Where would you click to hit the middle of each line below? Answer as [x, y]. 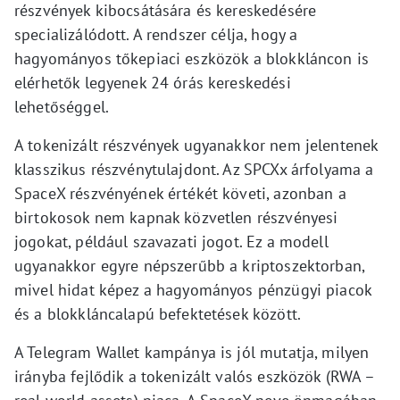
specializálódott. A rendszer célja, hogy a [156, 34]
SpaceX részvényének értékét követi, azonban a [180, 193]
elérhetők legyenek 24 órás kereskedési [153, 83]
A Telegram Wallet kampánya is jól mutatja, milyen [192, 352]
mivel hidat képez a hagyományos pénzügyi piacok [193, 290]
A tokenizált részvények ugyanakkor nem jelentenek [196, 145]
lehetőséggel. [62, 107]
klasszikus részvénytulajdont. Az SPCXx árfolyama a [194, 169]
